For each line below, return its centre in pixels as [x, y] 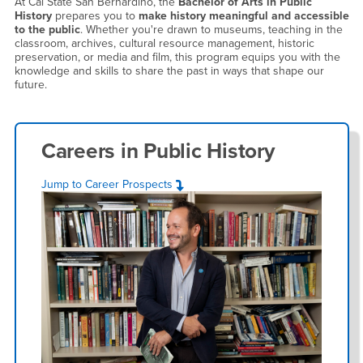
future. [30, 84]
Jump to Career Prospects [109, 184]
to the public [47, 29]
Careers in [93, 151]
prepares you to [95, 15]
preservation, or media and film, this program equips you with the [177, 57]
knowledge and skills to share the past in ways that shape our [169, 70]
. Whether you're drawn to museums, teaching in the [211, 29]
